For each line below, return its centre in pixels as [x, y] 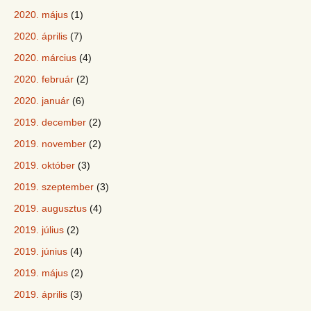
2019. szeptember [54, 187]
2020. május [41, 15]
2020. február [44, 79]
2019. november [50, 144]
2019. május [41, 273]
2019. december [50, 123]
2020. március [45, 58]
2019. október [44, 166]
